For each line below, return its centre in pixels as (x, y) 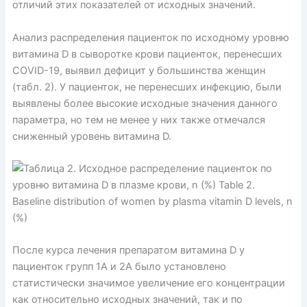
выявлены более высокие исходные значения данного (145, 103)
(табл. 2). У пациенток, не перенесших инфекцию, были (147, 87)
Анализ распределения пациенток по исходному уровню (150, 37)
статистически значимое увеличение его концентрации (148, 283)
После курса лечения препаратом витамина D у (128, 250)
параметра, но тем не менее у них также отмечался (138, 120)
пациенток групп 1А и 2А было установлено (119, 267)
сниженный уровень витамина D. (91, 136)
